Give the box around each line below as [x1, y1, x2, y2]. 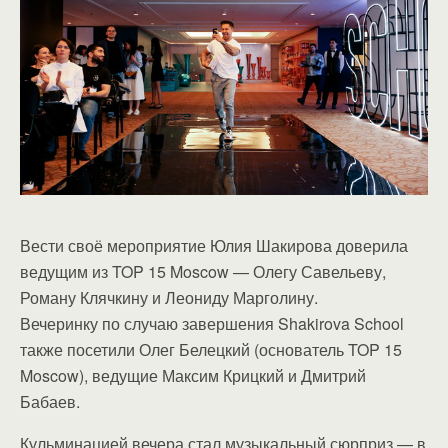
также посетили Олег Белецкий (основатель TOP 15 [20, 337, 402, 361]
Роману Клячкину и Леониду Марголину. [20, 285, 318, 309]
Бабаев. [20, 389, 80, 413]
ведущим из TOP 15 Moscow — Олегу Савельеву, [20, 259, 386, 283]
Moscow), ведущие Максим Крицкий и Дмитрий [20, 363, 366, 387]
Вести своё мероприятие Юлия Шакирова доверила [20, 233, 408, 257]
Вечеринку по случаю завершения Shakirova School [20, 311, 404, 335]
